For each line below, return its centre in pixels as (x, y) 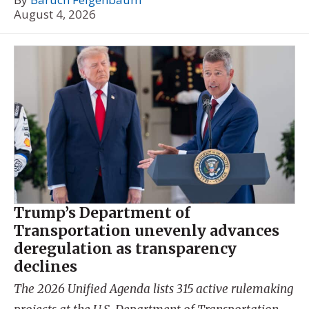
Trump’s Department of (102, 212)
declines (46, 266)
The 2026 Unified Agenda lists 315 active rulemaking (153, 289)
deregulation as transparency (125, 248)
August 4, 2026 (55, 14)
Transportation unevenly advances (147, 230)
